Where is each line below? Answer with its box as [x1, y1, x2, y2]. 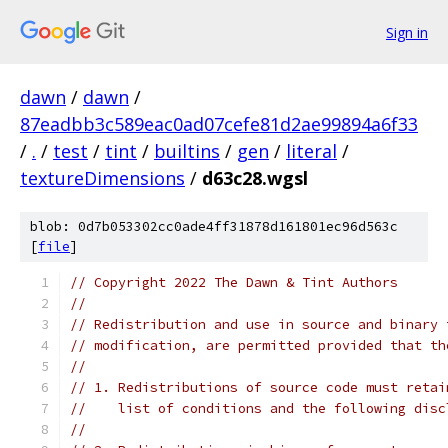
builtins [154, 139, 220, 163]
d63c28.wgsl [202, 166, 308, 190]
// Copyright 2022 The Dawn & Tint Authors [70, 274, 398, 291]
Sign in [386, 22, 428, 42]
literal [286, 139, 337, 163]
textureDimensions [20, 166, 185, 190]
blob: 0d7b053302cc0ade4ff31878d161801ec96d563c [30, 218, 398, 235]
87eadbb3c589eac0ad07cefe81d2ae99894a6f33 [20, 112, 418, 136]
